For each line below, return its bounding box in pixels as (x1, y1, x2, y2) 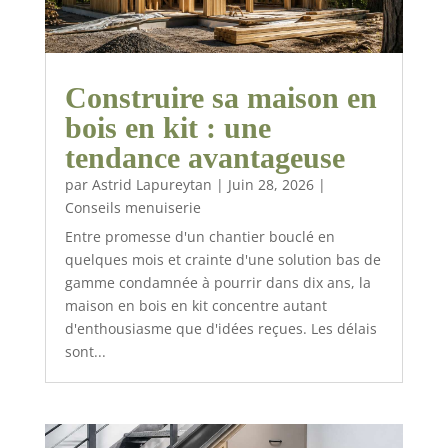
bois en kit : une (64, 110, 271, 144)
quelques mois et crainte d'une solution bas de (64, 249, 381, 269)
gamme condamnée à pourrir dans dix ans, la (64, 272, 371, 292)
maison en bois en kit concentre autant (64, 295, 327, 315)
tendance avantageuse (64, 140, 345, 174)
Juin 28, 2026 (227, 174, 314, 194)
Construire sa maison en (64, 80, 377, 114)
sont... (64, 341, 106, 361)
